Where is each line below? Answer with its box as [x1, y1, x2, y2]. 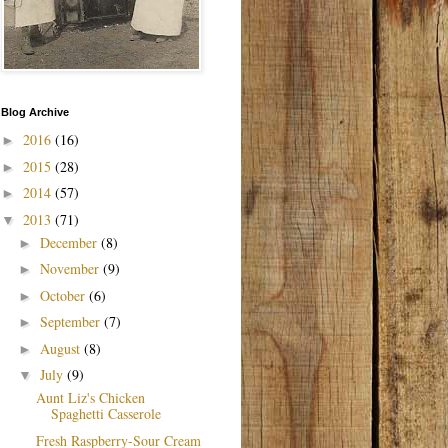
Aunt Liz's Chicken [35, 388, 145, 408]
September [39, 312, 104, 332]
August [39, 338, 84, 358]
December [39, 232, 101, 252]
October [39, 285, 89, 305]
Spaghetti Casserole [50, 404, 161, 424]
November [39, 259, 103, 279]
